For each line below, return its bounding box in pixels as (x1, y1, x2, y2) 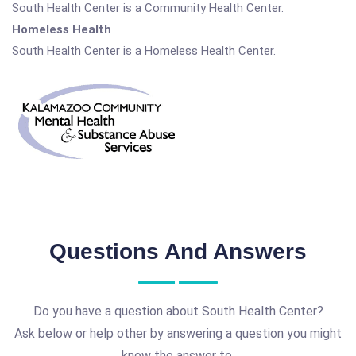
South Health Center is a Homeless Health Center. (12, 44, 276, 58)
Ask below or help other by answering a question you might (14, 325, 342, 341)
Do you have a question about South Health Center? (33, 303, 323, 319)
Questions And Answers (49, 238, 307, 264)
